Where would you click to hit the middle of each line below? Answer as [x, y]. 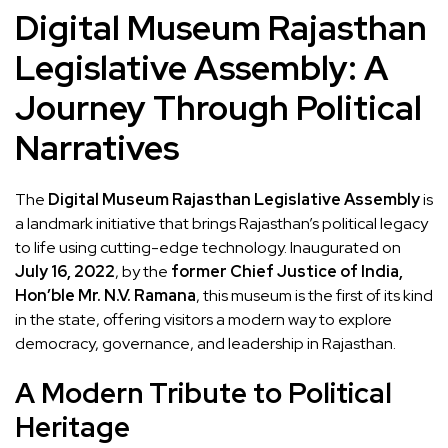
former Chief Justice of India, [287, 271]
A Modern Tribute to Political [203, 393]
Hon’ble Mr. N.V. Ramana [105, 295]
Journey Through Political [218, 107]
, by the [143, 271]
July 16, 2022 [65, 271]
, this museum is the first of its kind [314, 295]
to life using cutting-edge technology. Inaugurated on [208, 247]
